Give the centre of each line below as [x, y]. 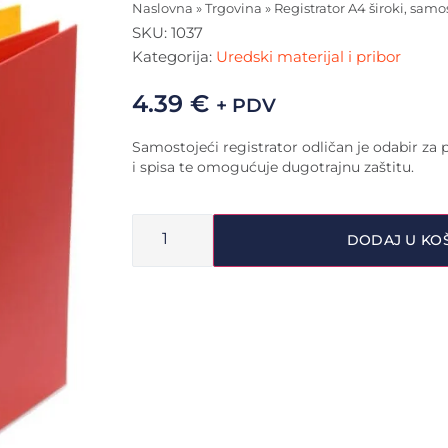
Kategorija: [174, 56]
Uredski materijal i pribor [308, 56]
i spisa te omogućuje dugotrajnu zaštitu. [273, 166]
